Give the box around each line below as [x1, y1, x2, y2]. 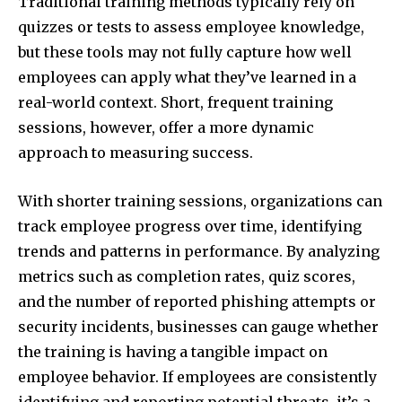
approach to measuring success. [18, 144, 253, 162]
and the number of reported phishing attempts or [18, 293, 376, 311]
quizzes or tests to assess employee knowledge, [18, 18, 364, 37]
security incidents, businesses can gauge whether [18, 318, 379, 336]
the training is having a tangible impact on [18, 343, 328, 362]
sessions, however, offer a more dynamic [18, 118, 314, 137]
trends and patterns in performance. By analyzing [18, 242, 380, 261]
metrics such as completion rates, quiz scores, [18, 267, 355, 286]
